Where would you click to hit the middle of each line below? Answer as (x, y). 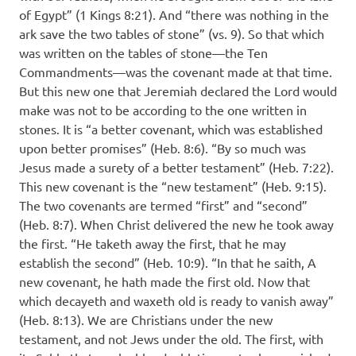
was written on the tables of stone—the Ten (143, 53)
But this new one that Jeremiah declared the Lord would (178, 91)
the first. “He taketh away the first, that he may (153, 244)
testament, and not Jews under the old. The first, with (171, 339)
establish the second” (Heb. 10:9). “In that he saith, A (168, 263)
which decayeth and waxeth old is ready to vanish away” (176, 301)
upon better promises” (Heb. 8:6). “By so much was (163, 148)
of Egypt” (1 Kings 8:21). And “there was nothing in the (174, 15)
